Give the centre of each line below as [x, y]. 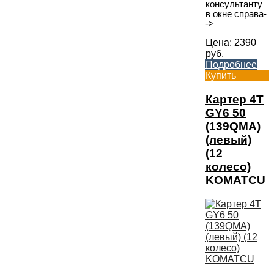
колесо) [228, 166]
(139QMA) [233, 126]
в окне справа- [236, 14]
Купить [221, 76]
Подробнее [231, 65]
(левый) [228, 139]
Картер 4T [235, 99]
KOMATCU [235, 180]
